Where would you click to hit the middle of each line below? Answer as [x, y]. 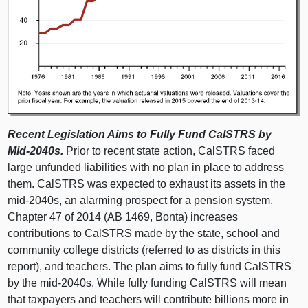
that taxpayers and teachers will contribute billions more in [148, 299]
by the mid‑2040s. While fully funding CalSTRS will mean [147, 283]
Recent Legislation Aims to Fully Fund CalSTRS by [140, 134]
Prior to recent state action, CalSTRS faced [171, 151]
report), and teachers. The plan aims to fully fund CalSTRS [150, 266]
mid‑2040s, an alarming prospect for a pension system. [141, 200]
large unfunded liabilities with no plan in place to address [146, 167]
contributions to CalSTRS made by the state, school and [144, 233]
